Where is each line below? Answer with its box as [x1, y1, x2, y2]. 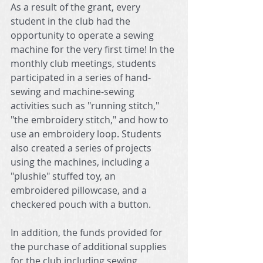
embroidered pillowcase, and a [11, 184, 149, 197]
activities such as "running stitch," [11, 99, 161, 112]
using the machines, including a [11, 156, 152, 168]
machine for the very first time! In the [11, 43, 177, 56]
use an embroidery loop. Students [11, 127, 164, 140]
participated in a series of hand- [11, 71, 151, 84]
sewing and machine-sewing [11, 85, 137, 98]
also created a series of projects [11, 141, 154, 154]
